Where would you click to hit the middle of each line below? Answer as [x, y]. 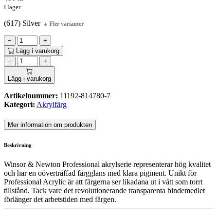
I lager [12, 8]
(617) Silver [23, 23]
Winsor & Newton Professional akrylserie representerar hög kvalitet [107, 164]
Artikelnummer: [31, 96]
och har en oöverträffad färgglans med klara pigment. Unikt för [100, 173]
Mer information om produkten [50, 125]
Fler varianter [66, 24]
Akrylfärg [52, 105]
